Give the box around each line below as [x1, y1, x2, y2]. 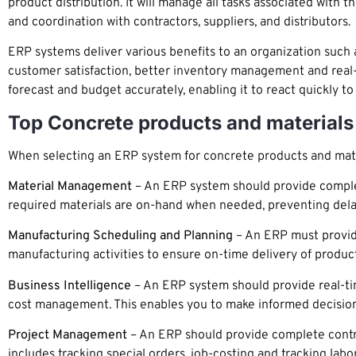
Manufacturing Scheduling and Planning [8, 228, 233, 245]
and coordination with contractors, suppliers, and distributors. [8, 14, 350, 30]
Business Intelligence [8, 277, 131, 294]
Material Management [8, 178, 132, 195]
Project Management [8, 327, 127, 344]
